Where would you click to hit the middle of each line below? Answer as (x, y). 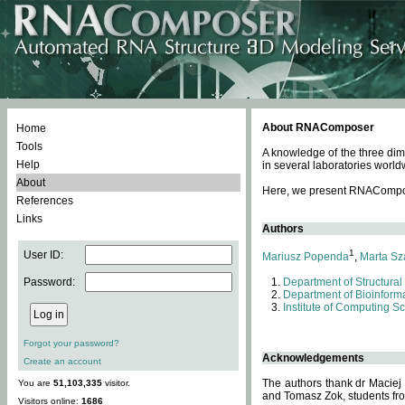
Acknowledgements (313, 358)
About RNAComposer (318, 127)
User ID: (43, 255)
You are (36, 383)
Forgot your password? (71, 343)
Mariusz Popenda (306, 257)
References (45, 201)
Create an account (62, 361)
